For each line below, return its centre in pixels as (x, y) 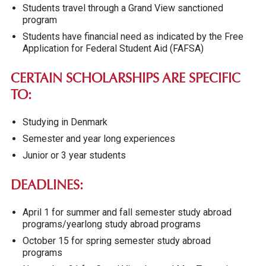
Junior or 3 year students (74, 155)
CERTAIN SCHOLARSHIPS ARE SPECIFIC (125, 79)
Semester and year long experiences (99, 138)
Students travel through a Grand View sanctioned (123, 8)
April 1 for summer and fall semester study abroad (127, 212)
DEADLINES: (47, 186)
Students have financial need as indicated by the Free (133, 36)
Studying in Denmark (65, 122)
